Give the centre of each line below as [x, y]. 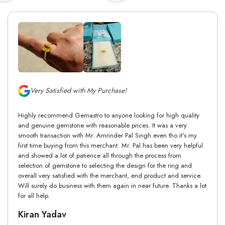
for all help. [34, 195]
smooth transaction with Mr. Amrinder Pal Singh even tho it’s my [107, 135]
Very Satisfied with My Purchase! [78, 91]
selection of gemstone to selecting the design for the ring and [105, 165]
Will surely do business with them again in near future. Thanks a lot [112, 185]
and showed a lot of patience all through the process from [100, 155]
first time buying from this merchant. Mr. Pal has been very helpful [110, 145]
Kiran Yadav [42, 214]
